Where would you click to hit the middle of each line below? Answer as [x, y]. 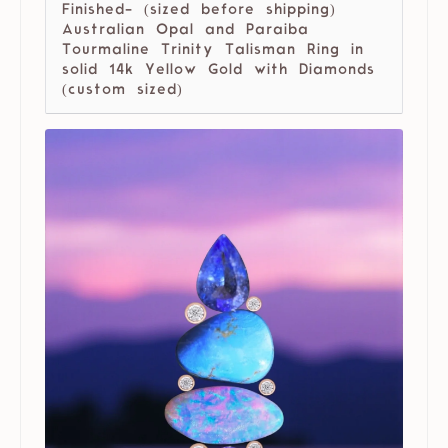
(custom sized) [122, 91]
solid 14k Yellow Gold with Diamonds [218, 71]
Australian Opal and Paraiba [185, 31]
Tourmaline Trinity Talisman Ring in [213, 51]
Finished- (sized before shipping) [199, 11]
